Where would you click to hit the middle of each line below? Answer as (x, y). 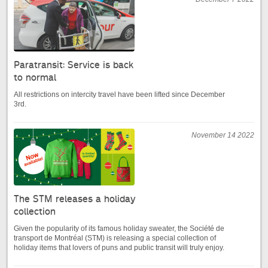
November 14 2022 (223, 135)
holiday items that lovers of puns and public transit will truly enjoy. (119, 248)
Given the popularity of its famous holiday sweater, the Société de (119, 229)
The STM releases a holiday (74, 199)
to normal (35, 78)
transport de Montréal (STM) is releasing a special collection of (115, 238)
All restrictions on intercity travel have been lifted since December (119, 95)
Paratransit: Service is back (74, 65)
